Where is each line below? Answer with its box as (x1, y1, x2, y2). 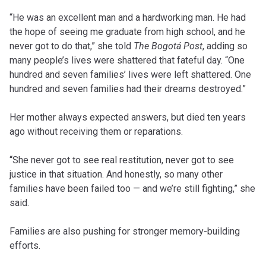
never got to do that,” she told (9, 40, 134, 52)
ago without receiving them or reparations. (9, 125, 183, 137)
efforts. (9, 239, 40, 251)
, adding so (202, 40, 248, 52)
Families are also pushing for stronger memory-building (9, 225, 240, 237)
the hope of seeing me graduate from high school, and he (9, 26, 245, 37)
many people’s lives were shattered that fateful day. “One (9, 54, 245, 66)
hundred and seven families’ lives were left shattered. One (9, 68, 251, 80)
